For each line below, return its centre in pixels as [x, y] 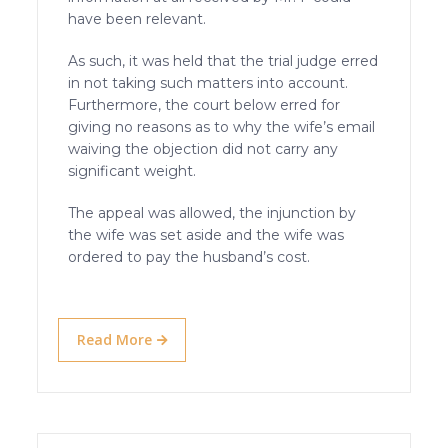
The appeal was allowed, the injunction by [212, 212]
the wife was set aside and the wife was [206, 234]
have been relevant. [137, 18]
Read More [115, 339]
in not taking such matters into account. [208, 82]
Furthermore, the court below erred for [204, 104]
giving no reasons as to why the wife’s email [222, 126]
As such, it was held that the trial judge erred [223, 60]
